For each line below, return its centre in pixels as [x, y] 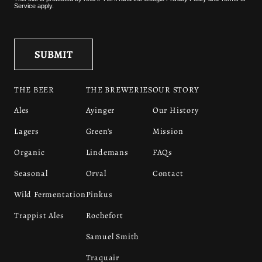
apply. [45, 6]
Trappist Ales [39, 215]
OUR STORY [176, 89]
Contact [168, 173]
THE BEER [34, 89]
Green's [99, 131]
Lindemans [107, 152]
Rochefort [104, 215]
